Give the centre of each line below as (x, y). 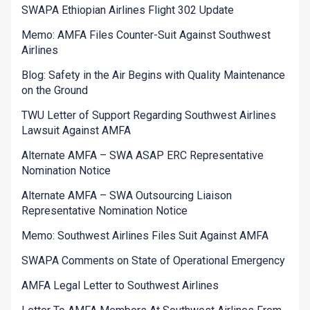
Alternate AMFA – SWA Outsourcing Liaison (127, 196)
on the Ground (55, 91)
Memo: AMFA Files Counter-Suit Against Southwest (146, 35)
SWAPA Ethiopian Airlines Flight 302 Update (128, 10)
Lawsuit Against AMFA (76, 131)
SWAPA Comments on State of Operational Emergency (153, 261)
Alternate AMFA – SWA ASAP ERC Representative (143, 156)
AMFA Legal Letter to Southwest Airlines (120, 286)
